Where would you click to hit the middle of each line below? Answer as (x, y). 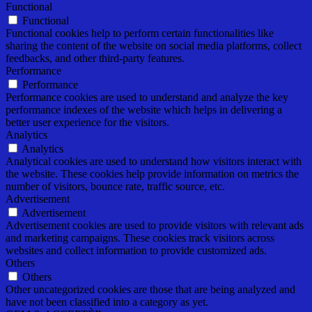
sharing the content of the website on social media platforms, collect (154, 45)
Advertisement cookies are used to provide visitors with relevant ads (155, 225)
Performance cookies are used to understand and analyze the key (147, 97)
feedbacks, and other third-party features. (95, 58)
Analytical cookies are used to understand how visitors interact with (154, 161)
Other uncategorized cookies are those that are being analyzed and (150, 289)
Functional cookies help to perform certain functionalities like (140, 33)
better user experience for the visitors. (87, 122)
